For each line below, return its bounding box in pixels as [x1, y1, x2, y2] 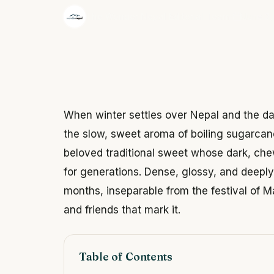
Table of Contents [79, 250, 172, 263]
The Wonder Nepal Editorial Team [86, 11, 230, 21]
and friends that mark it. [64, 204, 180, 216]
